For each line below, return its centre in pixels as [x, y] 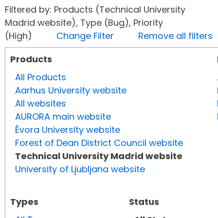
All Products [41, 77]
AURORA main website [63, 117]
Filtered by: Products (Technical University [95, 10]
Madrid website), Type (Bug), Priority [84, 23]
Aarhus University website [71, 91]
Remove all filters [175, 36]
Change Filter [85, 36]
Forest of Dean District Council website [99, 143]
